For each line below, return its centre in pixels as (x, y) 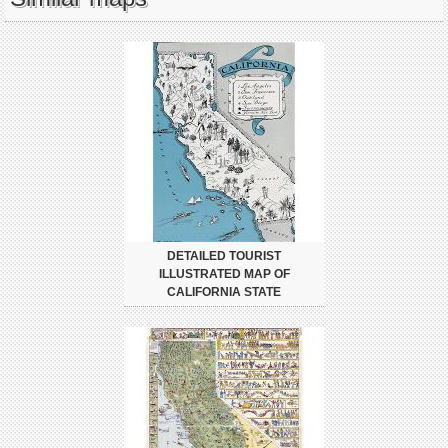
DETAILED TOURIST (224, 255)
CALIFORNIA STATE (224, 291)
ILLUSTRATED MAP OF (224, 273)
